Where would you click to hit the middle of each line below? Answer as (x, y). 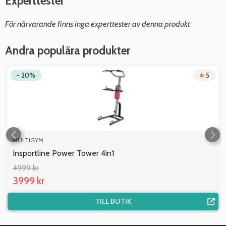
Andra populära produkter (68, 50)
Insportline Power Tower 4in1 (63, 153)
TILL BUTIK (113, 201)
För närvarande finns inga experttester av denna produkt (98, 23)
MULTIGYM (28, 140)
